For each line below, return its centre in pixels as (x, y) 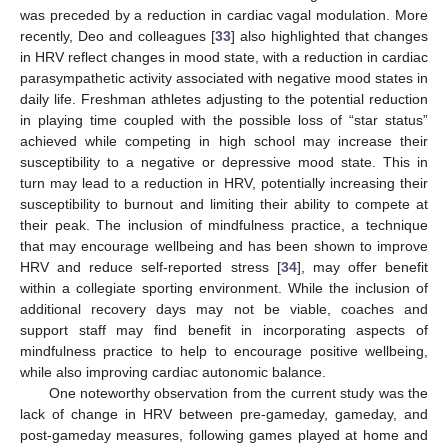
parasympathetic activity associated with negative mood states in (224, 78)
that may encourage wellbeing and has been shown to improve (224, 246)
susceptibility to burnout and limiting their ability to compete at (224, 204)
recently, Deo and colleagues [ (117, 36)
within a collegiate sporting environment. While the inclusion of (224, 288)
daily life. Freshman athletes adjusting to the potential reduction (224, 99)
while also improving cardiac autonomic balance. (173, 372)
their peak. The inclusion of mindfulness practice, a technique (224, 225)
